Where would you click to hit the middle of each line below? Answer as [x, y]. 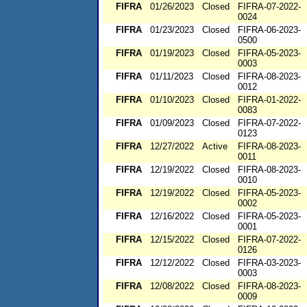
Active [215, 147]
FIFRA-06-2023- [269, 30]
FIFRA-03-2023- [269, 263]
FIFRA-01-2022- [269, 100]
